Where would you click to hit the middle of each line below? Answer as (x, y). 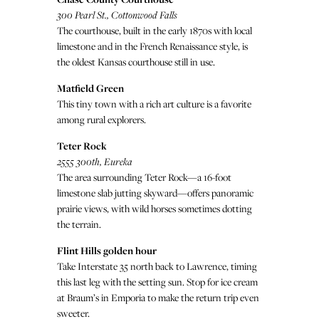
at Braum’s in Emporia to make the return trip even (158, 298)
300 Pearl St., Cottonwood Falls (117, 15)
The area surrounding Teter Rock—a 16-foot (144, 177)
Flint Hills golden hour (107, 251)
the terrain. (79, 224)
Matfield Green (90, 88)
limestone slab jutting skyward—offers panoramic (155, 193)
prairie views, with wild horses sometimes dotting (155, 209)
